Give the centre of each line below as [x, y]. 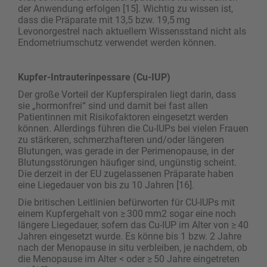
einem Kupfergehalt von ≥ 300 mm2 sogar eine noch [127, 213]
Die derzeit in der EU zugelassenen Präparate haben [126, 173]
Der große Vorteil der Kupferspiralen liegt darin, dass [127, 94]
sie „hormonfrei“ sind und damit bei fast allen [113, 105]
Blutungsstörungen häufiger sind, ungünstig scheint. [127, 162]
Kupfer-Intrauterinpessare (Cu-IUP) [94, 77]
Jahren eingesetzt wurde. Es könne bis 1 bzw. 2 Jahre [130, 236]
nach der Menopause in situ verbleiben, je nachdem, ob [133, 247]
